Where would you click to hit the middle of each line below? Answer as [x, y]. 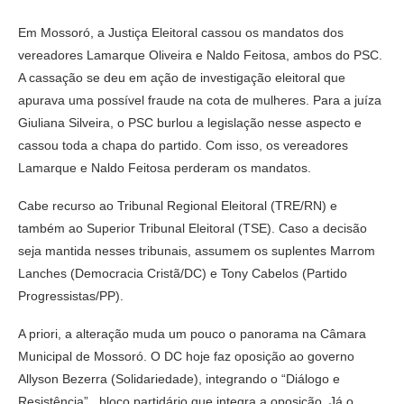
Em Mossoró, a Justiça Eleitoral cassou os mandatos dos [181, 32]
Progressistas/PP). [71, 295]
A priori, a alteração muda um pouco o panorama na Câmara [192, 333]
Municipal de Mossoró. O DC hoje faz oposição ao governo [186, 356]
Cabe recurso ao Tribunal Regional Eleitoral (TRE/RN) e [178, 205]
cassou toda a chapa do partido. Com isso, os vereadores [183, 145]
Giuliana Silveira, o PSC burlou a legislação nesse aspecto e [190, 122]
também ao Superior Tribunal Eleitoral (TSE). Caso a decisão [193, 228]
